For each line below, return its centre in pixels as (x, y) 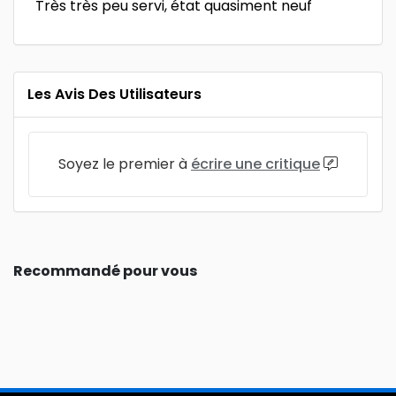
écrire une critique (255, 164)
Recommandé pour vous (105, 271)
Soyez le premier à (125, 164)
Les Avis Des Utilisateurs (114, 94)
